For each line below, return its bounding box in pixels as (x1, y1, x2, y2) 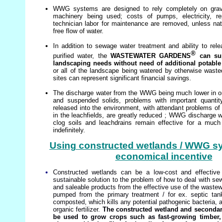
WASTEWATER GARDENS (111, 52, 191, 60)
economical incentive (115, 151, 213, 162)
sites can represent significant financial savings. (53, 74, 191, 82)
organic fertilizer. (53, 206, 101, 214)
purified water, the (53, 52, 111, 60)
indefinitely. (53, 126, 85, 134)
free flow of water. (53, 27, 104, 35)
